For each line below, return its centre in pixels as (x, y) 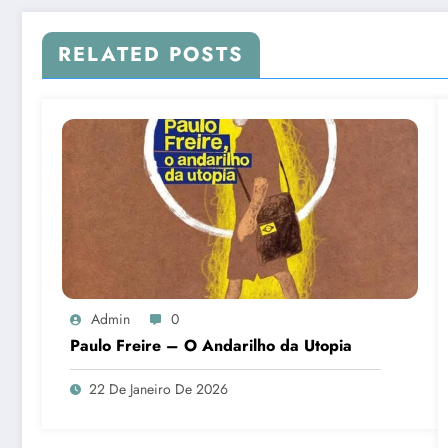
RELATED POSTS (151, 55)
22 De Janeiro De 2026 (158, 389)
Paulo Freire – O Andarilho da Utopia (211, 346)
